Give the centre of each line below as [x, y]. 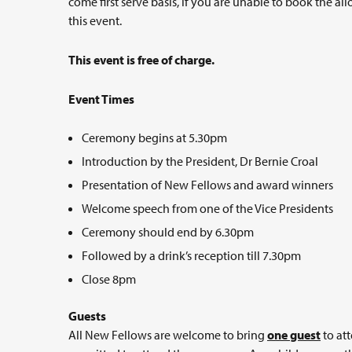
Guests [87, 316]
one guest [294, 335]
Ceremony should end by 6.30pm [168, 232]
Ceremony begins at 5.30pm [154, 137]
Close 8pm [109, 279]
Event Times [101, 99]
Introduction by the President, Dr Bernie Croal [200, 161]
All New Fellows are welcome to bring [168, 335]
